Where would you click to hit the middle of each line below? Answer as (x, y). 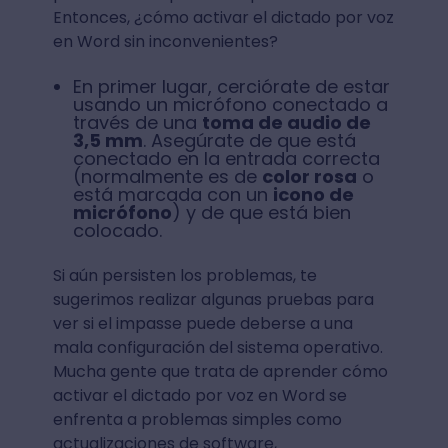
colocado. (117, 231)
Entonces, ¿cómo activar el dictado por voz (223, 18)
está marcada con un (172, 195)
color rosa (309, 177)
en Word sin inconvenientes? (165, 42)
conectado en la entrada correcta (226, 159)
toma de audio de (286, 123)
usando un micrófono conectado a (230, 105)
